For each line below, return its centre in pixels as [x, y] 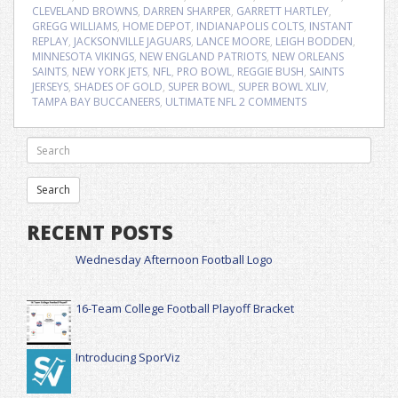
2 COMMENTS [273, 102]
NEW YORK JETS [110, 72]
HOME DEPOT [157, 26]
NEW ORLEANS [308, 56]
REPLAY [50, 41]
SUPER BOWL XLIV [282, 87]
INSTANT [331, 26]
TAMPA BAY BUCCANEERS [96, 102]
